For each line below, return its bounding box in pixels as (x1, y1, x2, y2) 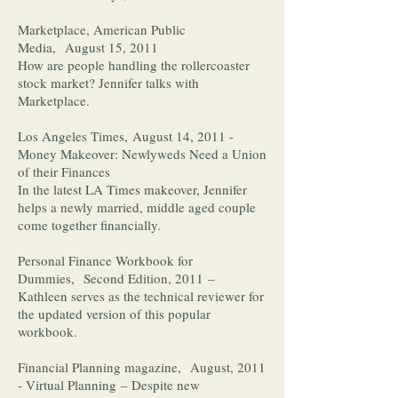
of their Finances (18, 163, 110, 180)
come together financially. (18, 216, 165, 234)
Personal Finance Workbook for (18, 251, 193, 269)
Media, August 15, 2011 (18, 38, 158, 56)
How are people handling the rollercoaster (18, 56, 250, 74)
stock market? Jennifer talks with (18, 74, 199, 92)
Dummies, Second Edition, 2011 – (18, 269, 215, 287)
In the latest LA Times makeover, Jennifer (18, 180, 247, 198)
